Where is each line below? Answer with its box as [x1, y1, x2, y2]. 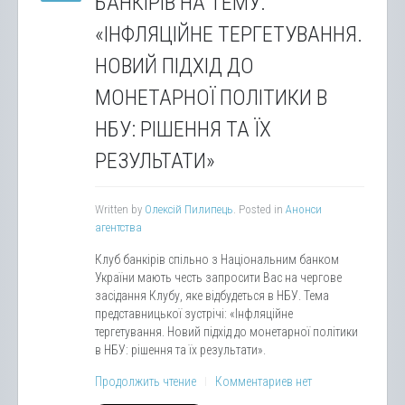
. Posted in [233, 202, 286, 216]
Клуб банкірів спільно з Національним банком [95, 251, 339, 267]
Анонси [286, 202, 322, 216]
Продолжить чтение [95, 373, 196, 389]
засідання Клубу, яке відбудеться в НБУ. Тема [95, 287, 329, 303]
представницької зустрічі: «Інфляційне [95, 306, 293, 321]
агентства [95, 220, 142, 234]
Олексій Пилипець [145, 202, 233, 216]
